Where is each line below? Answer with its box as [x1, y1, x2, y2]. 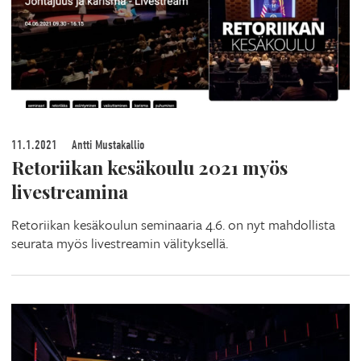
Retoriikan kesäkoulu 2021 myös [11, 155, 288, 180]
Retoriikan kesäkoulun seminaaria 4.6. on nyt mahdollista [11, 214, 335, 234]
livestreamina [11, 179, 128, 204]
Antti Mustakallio [68, 138, 144, 152]
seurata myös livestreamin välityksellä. [11, 233, 228, 253]
